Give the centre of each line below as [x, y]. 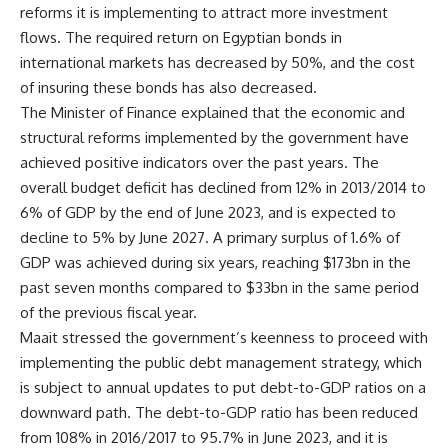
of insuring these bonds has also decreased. [168, 87]
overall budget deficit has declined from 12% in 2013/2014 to [223, 187]
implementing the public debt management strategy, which [221, 362]
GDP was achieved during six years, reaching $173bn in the [215, 262]
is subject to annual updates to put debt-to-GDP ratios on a [223, 387]
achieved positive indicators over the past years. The [199, 162]
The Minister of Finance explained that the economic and [212, 112]
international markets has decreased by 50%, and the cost [217, 62]
